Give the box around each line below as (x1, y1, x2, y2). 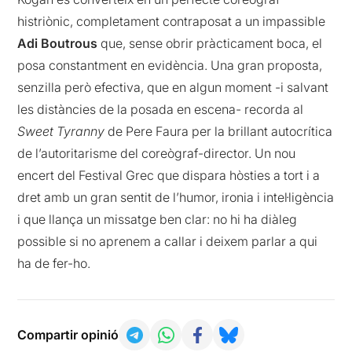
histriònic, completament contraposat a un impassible (17, 13, 326, 30)
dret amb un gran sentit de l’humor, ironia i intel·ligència (17, 189, 335, 206)
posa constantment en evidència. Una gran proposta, (17, 57, 323, 74)
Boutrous (41, 35, 98, 52)
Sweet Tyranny (17, 123, 105, 140)
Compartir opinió (17, 327, 119, 343)
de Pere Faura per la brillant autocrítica (104, 123, 333, 140)
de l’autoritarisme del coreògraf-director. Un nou (17, 145, 296, 162)
